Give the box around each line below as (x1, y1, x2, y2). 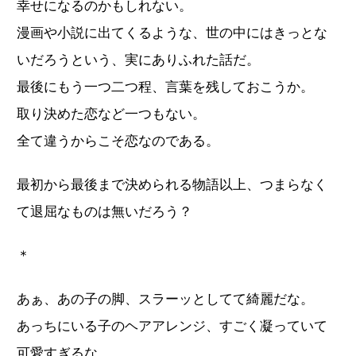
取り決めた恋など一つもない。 (17, 106, 206, 122)
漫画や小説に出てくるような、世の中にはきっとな (17, 25, 327, 41)
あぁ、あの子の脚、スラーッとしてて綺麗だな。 (17, 291, 314, 307)
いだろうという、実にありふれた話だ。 (17, 52, 260, 68)
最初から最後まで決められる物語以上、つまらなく (17, 176, 327, 192)
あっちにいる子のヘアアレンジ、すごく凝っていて (17, 318, 327, 334)
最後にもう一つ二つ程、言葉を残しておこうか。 (17, 79, 314, 95)
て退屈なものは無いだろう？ (17, 203, 192, 219)
